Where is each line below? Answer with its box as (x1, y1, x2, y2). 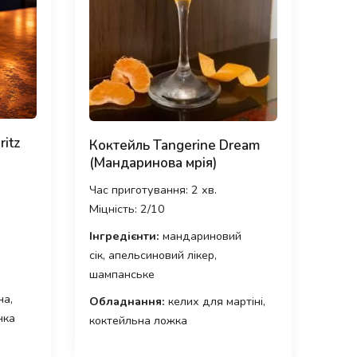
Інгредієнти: (88, 227, 159, 244)
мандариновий (159, 227, 241, 244)
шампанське (88, 265, 155, 282)
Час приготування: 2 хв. (88, 181, 217, 198)
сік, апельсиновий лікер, (88, 246, 217, 263)
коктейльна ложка (88, 312, 187, 328)
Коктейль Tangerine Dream (88, 135, 260, 155)
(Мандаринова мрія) (88, 153, 217, 172)
